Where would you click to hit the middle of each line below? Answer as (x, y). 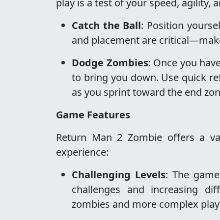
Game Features (93, 115)
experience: (82, 152)
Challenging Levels (119, 175)
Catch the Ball (107, 25)
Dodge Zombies (110, 63)
